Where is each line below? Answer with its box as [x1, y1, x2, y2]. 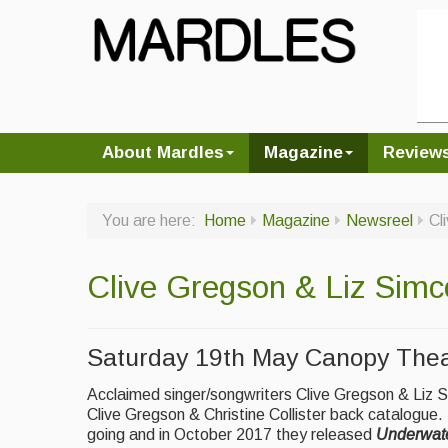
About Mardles [102, 142, 224, 162]
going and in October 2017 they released [87, 426, 372, 444]
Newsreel [346, 211, 413, 229]
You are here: [102, 211, 204, 229]
